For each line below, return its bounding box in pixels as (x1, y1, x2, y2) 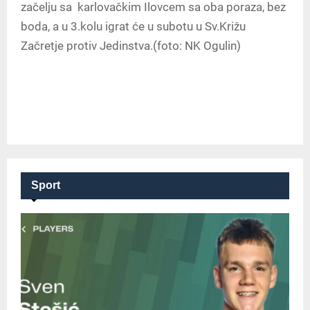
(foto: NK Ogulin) (153, 39, 241, 53)
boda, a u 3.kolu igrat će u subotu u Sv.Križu (21, 19, 246, 34)
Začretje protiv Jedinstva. (21, 39, 153, 53)
